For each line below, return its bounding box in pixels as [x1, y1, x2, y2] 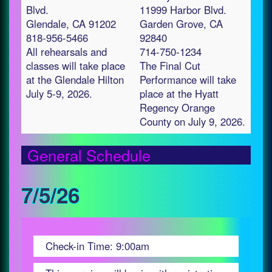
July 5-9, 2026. [26, 86, 92, 101]
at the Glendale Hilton [26, 72, 124, 87]
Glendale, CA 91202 [26, 16, 116, 31]
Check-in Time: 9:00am [46, 239, 149, 253]
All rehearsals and [26, 44, 107, 59]
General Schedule [27, 144, 151, 166]
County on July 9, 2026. [140, 114, 245, 129]
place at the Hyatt [140, 86, 219, 101]
